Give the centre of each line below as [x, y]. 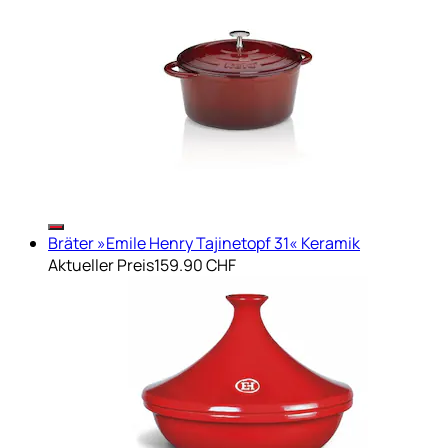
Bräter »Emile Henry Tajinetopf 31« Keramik [204, 242]
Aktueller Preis [101, 264]
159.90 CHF [195, 264]
